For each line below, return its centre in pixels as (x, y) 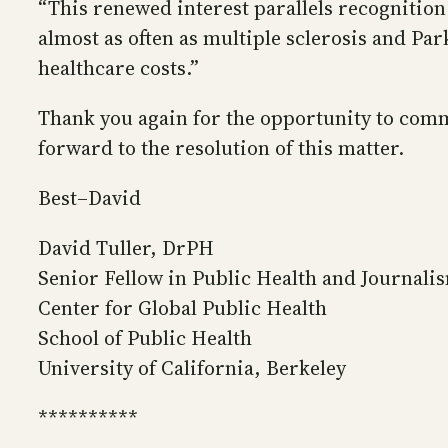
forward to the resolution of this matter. (223, 148)
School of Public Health (145, 338)
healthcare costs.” (118, 68)
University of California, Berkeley (192, 368)
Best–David (89, 198)
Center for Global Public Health (182, 308)
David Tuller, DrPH (126, 248)
